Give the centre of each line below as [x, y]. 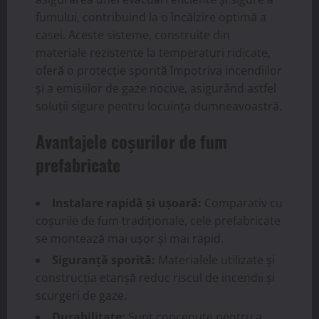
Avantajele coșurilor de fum [131, 141]
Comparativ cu [242, 203]
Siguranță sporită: [104, 260]
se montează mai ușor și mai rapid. [130, 238]
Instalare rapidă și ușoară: [127, 203]
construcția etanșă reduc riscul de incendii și [155, 277]
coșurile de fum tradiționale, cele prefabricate [158, 220]
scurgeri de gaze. [81, 295]
